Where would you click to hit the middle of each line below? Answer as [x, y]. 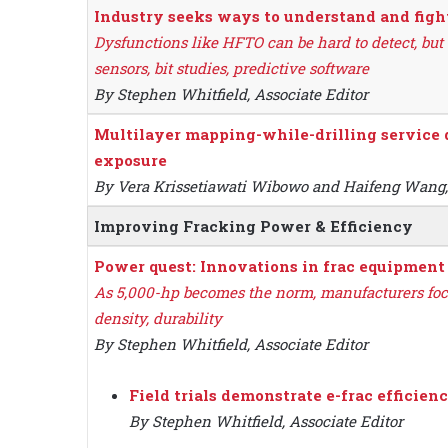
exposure [130, 160]
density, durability [158, 318]
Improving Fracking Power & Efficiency [253, 226]
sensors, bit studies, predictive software [231, 68]
